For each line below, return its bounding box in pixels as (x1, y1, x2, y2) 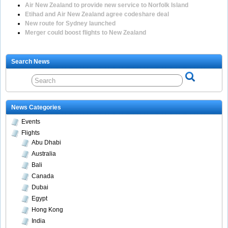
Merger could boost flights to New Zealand (25, 29, 146, 37)
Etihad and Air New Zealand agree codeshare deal (25, 11, 169, 18)
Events (21, 118, 40, 126)
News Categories (11, 104, 61, 111)
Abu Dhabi (32, 139, 61, 147)
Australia (32, 150, 56, 158)
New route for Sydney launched (25, 20, 116, 27)
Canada (32, 173, 54, 180)
